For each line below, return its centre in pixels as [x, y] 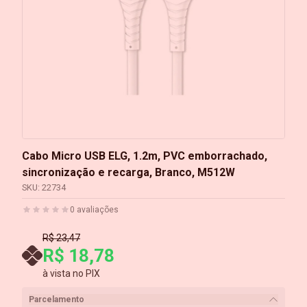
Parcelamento [57, 299]
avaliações [97, 210]
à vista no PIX [71, 273]
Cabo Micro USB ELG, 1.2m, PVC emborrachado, [145, 156]
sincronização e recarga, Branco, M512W [128, 172]
